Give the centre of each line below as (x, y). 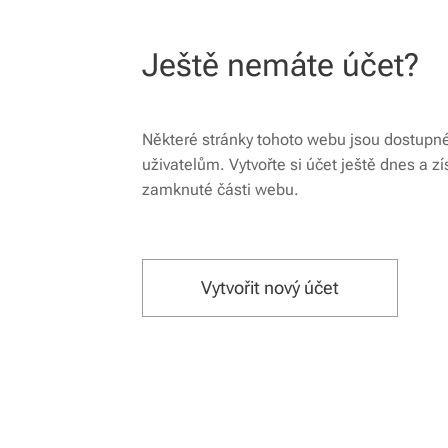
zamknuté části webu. (220, 189)
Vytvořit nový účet (270, 287)
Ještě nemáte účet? (280, 65)
